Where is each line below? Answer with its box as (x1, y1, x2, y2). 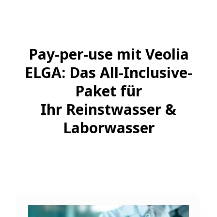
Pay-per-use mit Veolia (28, 44, 189, 64)
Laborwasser (62, 118, 155, 138)
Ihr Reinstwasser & (41, 99, 176, 120)
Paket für (75, 81, 142, 101)
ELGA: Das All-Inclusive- (25, 62, 192, 83)
